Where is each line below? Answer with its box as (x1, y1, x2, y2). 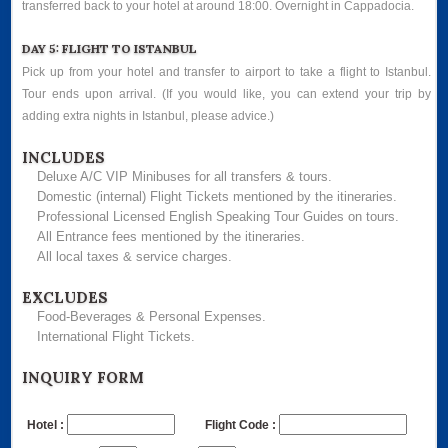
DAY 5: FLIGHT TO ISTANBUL (22, 40, 198, 56)
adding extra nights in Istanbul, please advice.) (22, 108, 275, 123)
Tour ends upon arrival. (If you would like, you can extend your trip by (22, 86, 432, 101)
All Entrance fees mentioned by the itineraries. (37, 228, 306, 244)
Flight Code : (205, 417, 277, 432)
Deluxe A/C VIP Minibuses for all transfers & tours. (37, 168, 333, 184)
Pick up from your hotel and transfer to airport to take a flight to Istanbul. (22, 64, 432, 79)
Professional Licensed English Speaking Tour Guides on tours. (37, 208, 400, 224)
